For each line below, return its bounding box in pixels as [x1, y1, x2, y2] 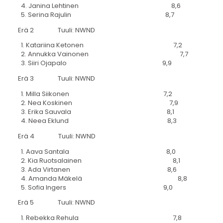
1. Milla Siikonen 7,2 [17, 89, 172, 99]
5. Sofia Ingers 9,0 [17, 182, 173, 192]
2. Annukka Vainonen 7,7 [17, 49, 188, 59]
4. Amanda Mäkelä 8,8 [17, 173, 187, 183]
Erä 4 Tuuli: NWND [17, 131, 96, 141]
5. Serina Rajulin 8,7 [17, 9, 174, 19]
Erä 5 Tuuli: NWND [17, 198, 95, 208]
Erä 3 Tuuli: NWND [17, 74, 95, 84]
